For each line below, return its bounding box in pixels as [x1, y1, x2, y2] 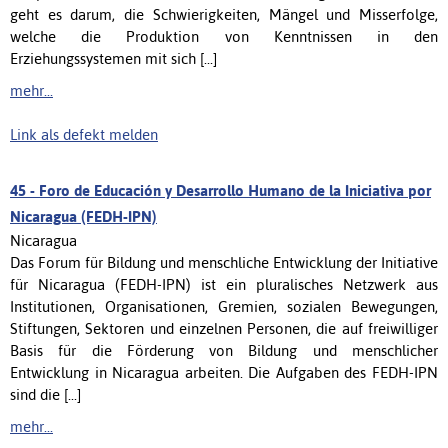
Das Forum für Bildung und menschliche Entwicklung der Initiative [10, 253, 438, 271]
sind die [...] [10, 385, 81, 403]
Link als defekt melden [10, 125, 158, 143]
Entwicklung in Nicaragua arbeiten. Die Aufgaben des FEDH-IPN [10, 363, 438, 381]
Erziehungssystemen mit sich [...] [10, 49, 217, 67]
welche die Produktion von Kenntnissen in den [10, 27, 438, 45]
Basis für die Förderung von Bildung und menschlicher [10, 341, 438, 359]
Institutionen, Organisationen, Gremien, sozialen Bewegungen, [10, 297, 438, 315]
